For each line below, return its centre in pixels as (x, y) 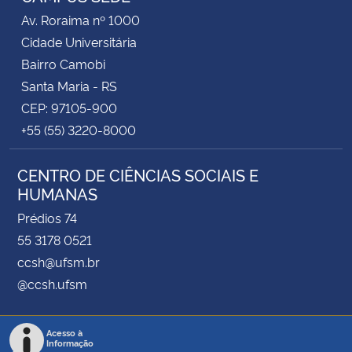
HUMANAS (57, 193)
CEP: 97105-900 (69, 107)
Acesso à (64, 332)
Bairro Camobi (63, 63)
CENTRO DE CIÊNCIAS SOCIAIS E (138, 174)
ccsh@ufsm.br (59, 261)
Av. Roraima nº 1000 (81, 19)
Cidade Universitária (79, 41)
